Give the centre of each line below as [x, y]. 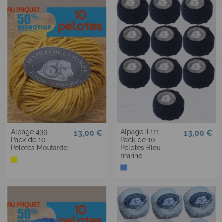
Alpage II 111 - [142, 132]
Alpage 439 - [32, 132]
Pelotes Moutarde [39, 147]
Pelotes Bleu [141, 147]
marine [132, 155]
